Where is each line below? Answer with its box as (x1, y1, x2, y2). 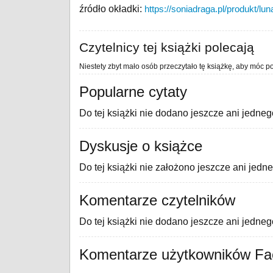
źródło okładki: (79, 4, 144, 14)
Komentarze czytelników (79, 192, 235, 208)
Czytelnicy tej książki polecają (79, 40, 254, 54)
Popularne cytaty (79, 83, 187, 100)
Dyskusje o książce (79, 138, 202, 154)
